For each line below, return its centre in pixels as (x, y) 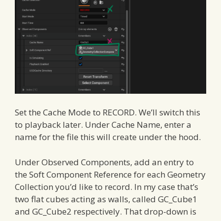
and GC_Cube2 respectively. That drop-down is (106, 211)
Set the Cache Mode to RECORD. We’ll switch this (108, 112)
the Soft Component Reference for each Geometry (110, 174)
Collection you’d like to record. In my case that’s (107, 186)
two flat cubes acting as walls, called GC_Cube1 (106, 199)
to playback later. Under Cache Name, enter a (103, 125)
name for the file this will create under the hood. (108, 137)
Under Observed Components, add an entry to (104, 162)
